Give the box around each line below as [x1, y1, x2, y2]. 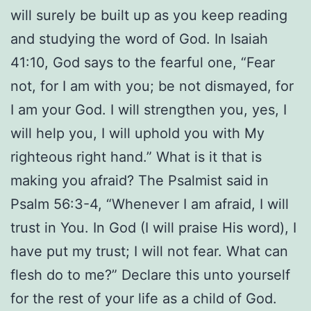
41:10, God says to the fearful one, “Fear [10, 54, 275, 72]
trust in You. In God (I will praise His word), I [10, 219, 296, 237]
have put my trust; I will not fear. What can [10, 243, 288, 260]
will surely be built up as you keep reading [10, 7, 287, 24]
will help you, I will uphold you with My [10, 125, 264, 142]
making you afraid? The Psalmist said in [10, 172, 269, 190]
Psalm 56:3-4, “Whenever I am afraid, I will [10, 196, 289, 213]
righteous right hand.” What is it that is [10, 149, 262, 166]
